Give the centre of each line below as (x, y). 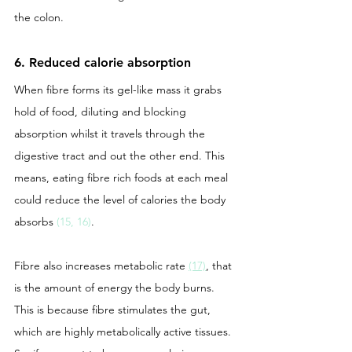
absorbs (35, 221)
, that (220, 265)
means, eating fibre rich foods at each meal (123, 177)
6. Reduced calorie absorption (104, 62)
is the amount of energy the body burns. (116, 287)
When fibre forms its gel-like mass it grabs (119, 89)
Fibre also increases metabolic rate (101, 265)
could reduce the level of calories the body (121, 199)
